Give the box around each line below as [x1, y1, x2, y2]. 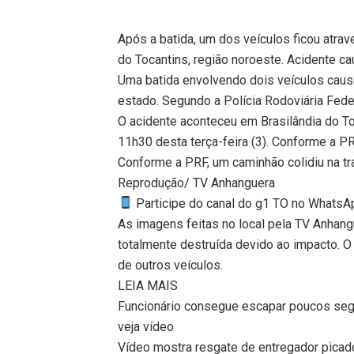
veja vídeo [118, 318, 175, 334]
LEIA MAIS [118, 277, 179, 293]
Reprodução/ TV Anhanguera [118, 175, 276, 190]
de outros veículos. [118, 257, 224, 273]
